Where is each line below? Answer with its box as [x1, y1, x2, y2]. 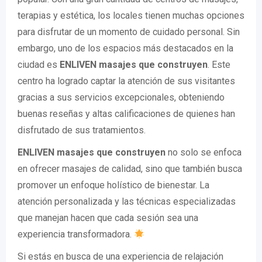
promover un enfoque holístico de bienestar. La [18, 180, 209, 191]
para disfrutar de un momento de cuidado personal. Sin [18, 26, 240, 38]
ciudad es [18, 59, 60, 71]
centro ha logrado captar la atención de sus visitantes [18, 75, 235, 87]
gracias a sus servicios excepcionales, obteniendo [18, 92, 225, 104]
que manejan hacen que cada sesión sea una [18, 212, 198, 224]
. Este [208, 59, 230, 71]
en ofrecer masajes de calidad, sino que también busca [18, 163, 242, 175]
